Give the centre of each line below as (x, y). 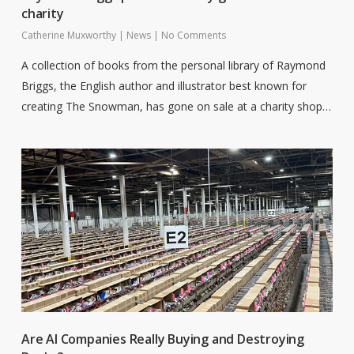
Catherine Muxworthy (68, 35)
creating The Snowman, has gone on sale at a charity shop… (176, 106)
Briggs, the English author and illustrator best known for (164, 85)
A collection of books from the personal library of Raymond (173, 65)
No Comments (193, 35)
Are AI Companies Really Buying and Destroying (162, 339)
